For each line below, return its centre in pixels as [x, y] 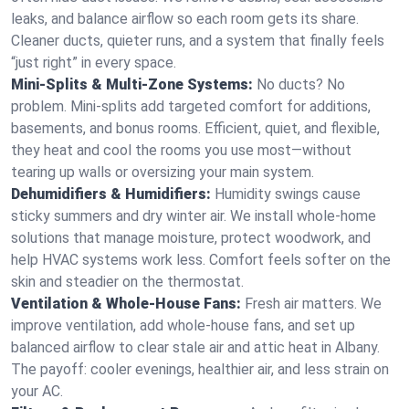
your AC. [37, 391]
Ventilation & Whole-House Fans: [126, 304]
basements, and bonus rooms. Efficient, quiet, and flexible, [195, 128]
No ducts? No [301, 84]
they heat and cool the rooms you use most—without [181, 150]
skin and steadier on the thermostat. [127, 282]
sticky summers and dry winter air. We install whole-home [194, 216]
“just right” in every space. [94, 63]
